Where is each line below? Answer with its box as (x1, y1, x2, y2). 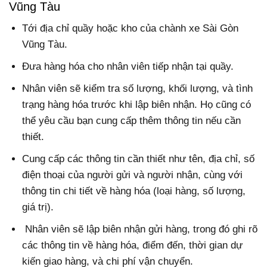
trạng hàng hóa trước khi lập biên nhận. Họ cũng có (22, 99, 252, 111)
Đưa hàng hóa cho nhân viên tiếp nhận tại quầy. (22, 60, 234, 72)
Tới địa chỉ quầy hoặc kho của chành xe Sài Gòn (22, 22, 239, 34)
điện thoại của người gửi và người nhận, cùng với (22, 169, 243, 181)
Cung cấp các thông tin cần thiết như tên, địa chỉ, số (22, 153, 255, 165)
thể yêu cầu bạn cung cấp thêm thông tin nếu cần (22, 115, 241, 127)
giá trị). (22, 201, 54, 213)
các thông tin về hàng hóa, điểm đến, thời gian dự (22, 240, 243, 252)
